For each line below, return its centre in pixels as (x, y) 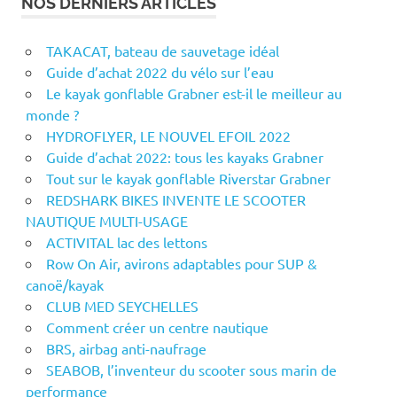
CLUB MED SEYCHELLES (122, 306)
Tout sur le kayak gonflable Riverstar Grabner (188, 179)
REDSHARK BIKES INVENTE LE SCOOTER (175, 200)
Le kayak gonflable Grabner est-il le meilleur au (194, 93)
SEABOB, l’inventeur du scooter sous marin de (191, 370)
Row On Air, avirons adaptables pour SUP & (181, 264)
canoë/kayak (64, 285)
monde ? (52, 115)
